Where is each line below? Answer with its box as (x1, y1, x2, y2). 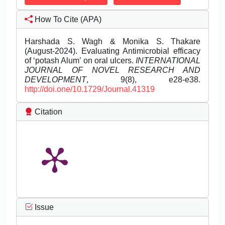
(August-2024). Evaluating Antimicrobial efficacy (25, 47, 200, 56)
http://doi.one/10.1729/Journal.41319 (25, 85, 155, 94)
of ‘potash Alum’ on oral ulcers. (25, 56, 136, 65)
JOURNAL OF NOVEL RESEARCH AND (25, 66, 200, 75)
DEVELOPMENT (25, 75, 86, 84)
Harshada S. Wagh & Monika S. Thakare (25, 37, 200, 46)
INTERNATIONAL (136, 56, 200, 65)
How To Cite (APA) (33, 15, 101, 24)
